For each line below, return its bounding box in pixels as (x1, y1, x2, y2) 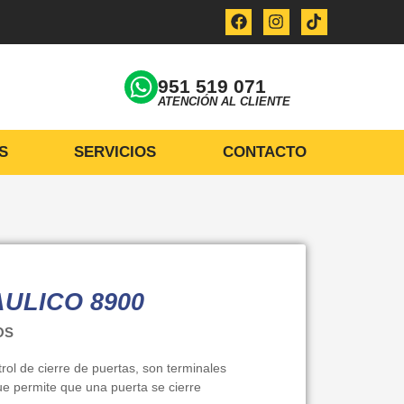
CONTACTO (222, 142, 307, 161)
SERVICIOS (74, 142, 157, 161)
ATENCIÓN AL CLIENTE (158, 95, 291, 109)
